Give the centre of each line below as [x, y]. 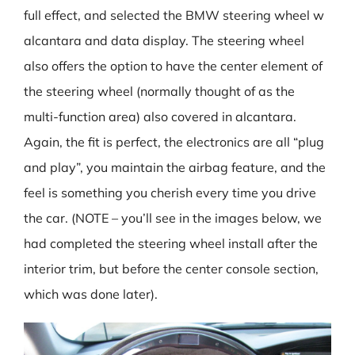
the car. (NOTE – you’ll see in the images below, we [173, 218]
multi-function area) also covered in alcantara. [160, 116]
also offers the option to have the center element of [173, 66]
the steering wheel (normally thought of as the [159, 91]
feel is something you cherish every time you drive [170, 193]
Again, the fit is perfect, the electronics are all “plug [174, 142]
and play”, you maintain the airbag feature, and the [175, 167]
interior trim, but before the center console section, [171, 269]
